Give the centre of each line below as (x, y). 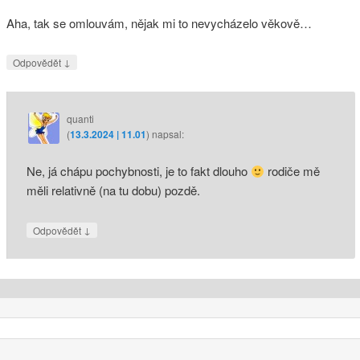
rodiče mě (292, 171)
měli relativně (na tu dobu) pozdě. (114, 190)
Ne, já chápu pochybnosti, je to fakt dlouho (139, 171)
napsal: (168, 134)
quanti (81, 119)
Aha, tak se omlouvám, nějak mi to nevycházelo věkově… (159, 22)
